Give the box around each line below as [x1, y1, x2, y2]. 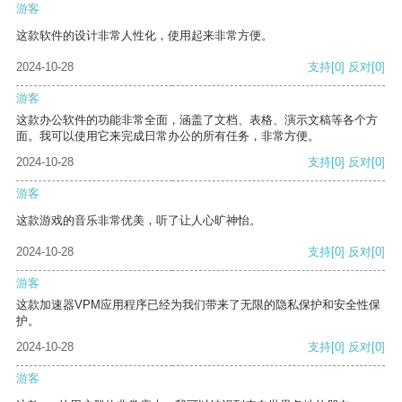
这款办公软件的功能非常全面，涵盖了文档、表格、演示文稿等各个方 [16, 113, 378, 127]
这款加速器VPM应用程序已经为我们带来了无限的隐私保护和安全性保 [16, 298, 380, 312]
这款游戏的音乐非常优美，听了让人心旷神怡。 [16, 214, 261, 228]
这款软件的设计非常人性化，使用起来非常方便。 [16, 29, 273, 43]
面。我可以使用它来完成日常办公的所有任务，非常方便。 [16, 129, 319, 144]
